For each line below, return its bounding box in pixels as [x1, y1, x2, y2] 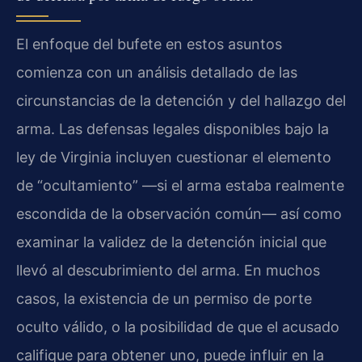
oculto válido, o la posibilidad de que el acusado [16, 318, 339, 335]
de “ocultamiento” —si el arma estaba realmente [16, 176, 344, 194]
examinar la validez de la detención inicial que [16, 233, 326, 250]
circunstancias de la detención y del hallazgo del [16, 91, 346, 109]
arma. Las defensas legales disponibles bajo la [16, 120, 329, 137]
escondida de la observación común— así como [16, 204, 342, 222]
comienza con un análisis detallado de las [16, 63, 297, 81]
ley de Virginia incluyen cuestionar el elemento [16, 148, 331, 166]
